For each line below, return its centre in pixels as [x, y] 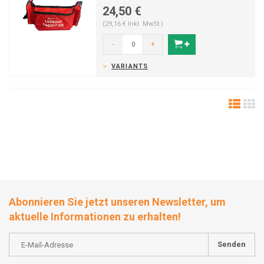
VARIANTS [130, 66]
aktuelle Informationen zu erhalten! [95, 217]
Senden [232, 244]
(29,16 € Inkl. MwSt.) [133, 24]
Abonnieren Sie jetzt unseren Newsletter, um [117, 202]
